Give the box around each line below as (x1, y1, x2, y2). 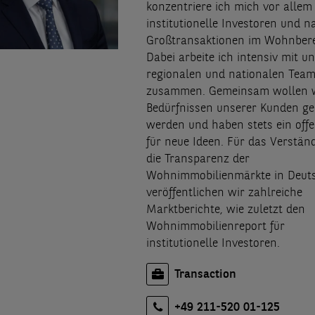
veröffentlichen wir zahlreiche (146, 187, 302, 200)
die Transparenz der (146, 153, 250, 166)
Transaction (174, 269, 236, 281)
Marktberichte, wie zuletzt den (146, 204, 305, 217)
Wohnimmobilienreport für (146, 221, 285, 233)
